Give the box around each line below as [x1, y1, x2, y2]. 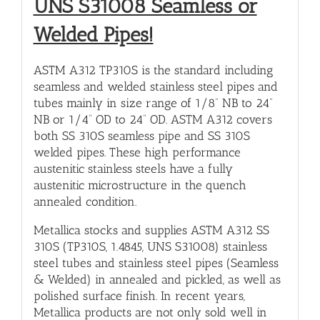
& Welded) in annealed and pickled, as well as [33, 272, 281, 287]
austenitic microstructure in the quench [33, 178, 246, 193]
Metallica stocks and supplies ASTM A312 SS [33, 223, 269, 238]
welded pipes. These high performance [33, 145, 241, 160]
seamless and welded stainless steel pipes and [33, 79, 278, 94]
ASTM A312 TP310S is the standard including [33, 63, 274, 78]
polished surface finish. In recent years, [33, 289, 245, 304]
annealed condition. [33, 194, 136, 209]
